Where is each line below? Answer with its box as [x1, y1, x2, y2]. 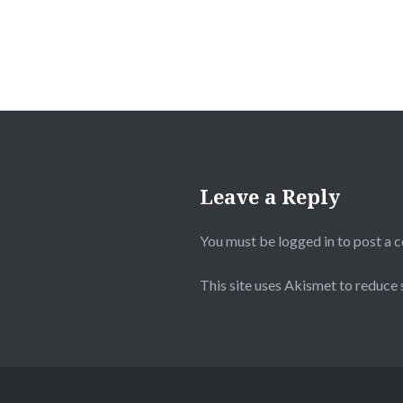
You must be [200, 232, 278, 249]
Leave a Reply [200, 183, 340, 210]
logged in [278, 232, 335, 249]
